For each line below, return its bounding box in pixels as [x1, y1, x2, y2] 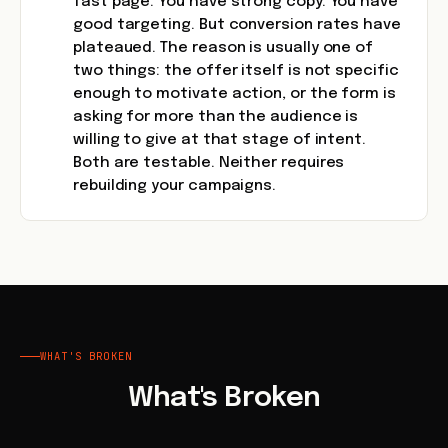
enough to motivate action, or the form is [73, 86, 396, 102]
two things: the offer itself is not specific [73, 63, 399, 79]
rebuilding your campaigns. [73, 178, 277, 194]
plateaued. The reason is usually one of [73, 40, 374, 56]
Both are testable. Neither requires [73, 155, 345, 171]
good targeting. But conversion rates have [73, 17, 401, 33]
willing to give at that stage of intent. [73, 132, 367, 148]
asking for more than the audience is [73, 109, 359, 125]
